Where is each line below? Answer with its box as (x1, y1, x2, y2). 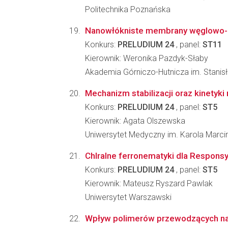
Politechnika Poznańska (85, 5, 170, 14)
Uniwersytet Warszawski (85, 192, 172, 202)
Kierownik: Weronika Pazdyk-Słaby (85, 53, 208, 63)
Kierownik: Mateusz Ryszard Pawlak (85, 179, 213, 188)
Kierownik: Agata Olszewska (85, 116, 185, 126)
